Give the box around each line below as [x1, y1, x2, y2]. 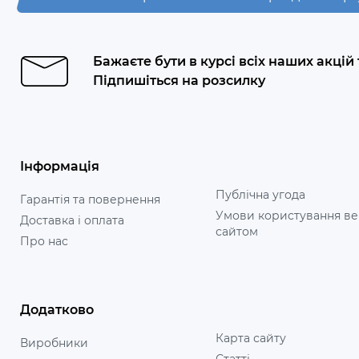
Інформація [20, 158, 99, 174]
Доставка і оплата [20, 212, 124, 228]
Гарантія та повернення [20, 192, 160, 207]
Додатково [20, 302, 94, 318]
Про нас [20, 233, 68, 248]
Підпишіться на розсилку [93, 72, 265, 88]
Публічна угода [215, 187, 305, 202]
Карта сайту [215, 331, 286, 346]
